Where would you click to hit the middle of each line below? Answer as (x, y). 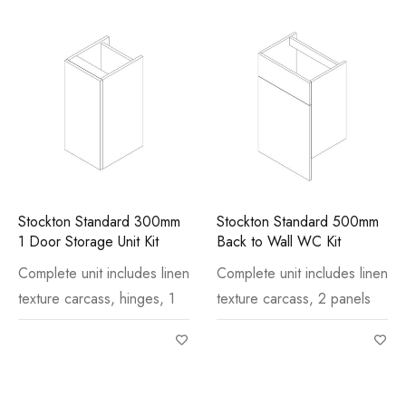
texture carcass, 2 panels (294, 299)
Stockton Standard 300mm (99, 222)
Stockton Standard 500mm (298, 222)
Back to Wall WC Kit (279, 242)
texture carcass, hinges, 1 (97, 299)
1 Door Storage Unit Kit (88, 242)
